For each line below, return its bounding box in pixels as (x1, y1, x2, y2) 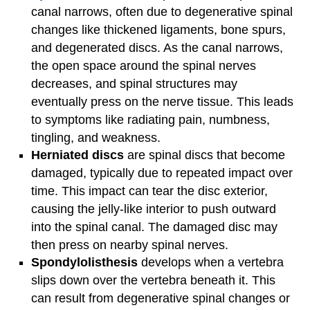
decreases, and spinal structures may (31, 77, 237, 91)
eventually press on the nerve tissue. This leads (31, 95, 293, 109)
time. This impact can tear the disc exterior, (31, 184, 268, 199)
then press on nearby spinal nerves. (31, 238, 232, 253)
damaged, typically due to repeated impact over (31, 166, 293, 181)
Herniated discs (31, 148, 124, 163)
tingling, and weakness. (31, 131, 164, 145)
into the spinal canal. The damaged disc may (31, 220, 277, 235)
